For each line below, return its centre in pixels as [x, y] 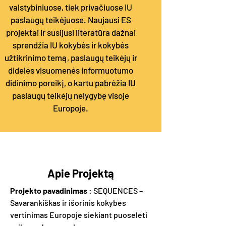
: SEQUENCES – [115, 190]
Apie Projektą [81, 173]
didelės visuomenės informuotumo [71, 70]
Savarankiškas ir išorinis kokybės [68, 203]
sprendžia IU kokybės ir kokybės [71, 45]
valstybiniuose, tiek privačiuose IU [71, 7]
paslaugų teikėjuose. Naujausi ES [71, 20]
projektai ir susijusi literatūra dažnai [71, 32]
